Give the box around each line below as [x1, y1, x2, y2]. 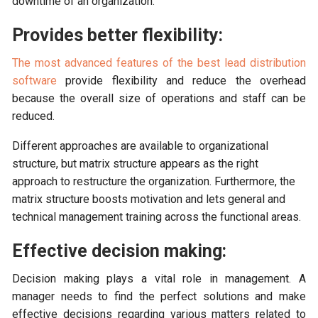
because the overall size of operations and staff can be [12, 92, 306, 106]
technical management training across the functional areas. [12, 210, 302, 224]
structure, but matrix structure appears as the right [12, 157, 259, 171]
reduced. [12, 109, 55, 124]
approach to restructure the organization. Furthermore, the [12, 175, 296, 189]
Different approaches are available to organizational [12, 139, 269, 153]
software [12, 74, 57, 88]
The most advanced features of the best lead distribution [12, 56, 306, 70]
